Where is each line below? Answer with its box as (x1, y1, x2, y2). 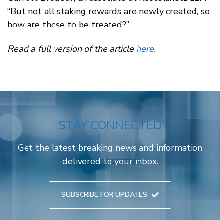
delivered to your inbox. (62, 155, 158, 167)
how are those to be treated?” (7, 18, 129, 30)
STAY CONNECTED (58, 117, 162, 133)
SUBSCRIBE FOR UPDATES (61, 190, 147, 199)
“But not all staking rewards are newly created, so (7, 5, 210, 17)
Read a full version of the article (7, 43, 134, 55)
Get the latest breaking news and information (18, 141, 202, 154)
